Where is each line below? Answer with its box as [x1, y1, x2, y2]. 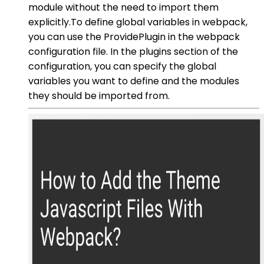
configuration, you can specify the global [28, 59, 216, 73]
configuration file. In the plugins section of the [28, 44, 238, 58]
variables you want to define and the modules [28, 74, 239, 88]
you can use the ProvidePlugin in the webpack [28, 29, 240, 44]
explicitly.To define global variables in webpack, [28, 15, 247, 29]
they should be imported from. [28, 88, 170, 103]
